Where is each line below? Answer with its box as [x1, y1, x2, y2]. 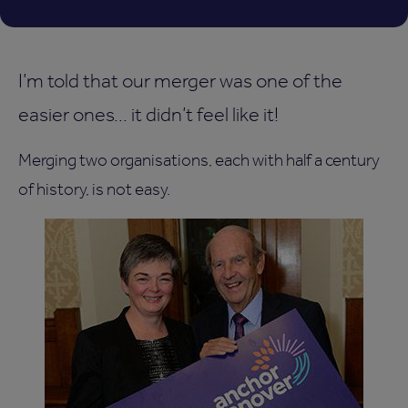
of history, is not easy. [18, 178, 170, 200]
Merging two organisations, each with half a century [18, 149, 380, 171]
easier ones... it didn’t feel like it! [18, 102, 279, 127]
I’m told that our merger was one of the [18, 68, 342, 93]
